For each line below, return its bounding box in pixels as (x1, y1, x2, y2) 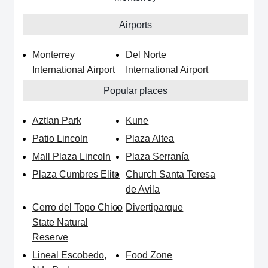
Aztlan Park (32, 115, 81, 126)
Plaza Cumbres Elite (32, 169, 120, 180)
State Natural (32, 217, 88, 228)
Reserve (32, 232, 68, 243)
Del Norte (126, 50, 167, 60)
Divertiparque (126, 202, 184, 213)
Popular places (103, 86, 167, 96)
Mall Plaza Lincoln (32, 151, 111, 162)
